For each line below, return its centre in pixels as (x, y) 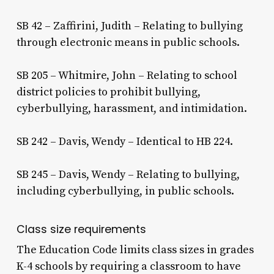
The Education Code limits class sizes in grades (135, 250)
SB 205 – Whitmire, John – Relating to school (127, 75)
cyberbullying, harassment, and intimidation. (131, 108)
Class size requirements (81, 229)
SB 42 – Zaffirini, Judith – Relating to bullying (129, 26)
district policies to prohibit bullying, (108, 92)
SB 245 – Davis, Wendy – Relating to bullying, (128, 174)
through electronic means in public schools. (128, 42)
